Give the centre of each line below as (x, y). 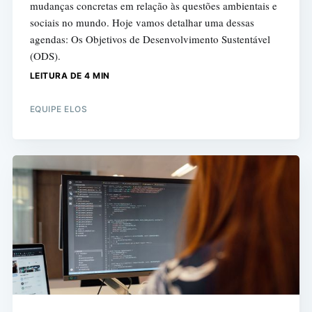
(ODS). (45, 56)
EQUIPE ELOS (58, 109)
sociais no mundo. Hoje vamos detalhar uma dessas (142, 23)
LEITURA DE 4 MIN (70, 76)
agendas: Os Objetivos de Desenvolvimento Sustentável (150, 39)
